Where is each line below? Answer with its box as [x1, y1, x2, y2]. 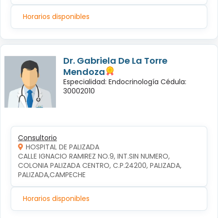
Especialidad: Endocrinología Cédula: [63, 76, 186, 87]
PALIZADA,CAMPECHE [18, 169, 86, 180]
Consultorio [18, 132, 57, 143]
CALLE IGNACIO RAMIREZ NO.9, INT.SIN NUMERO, [18, 151, 172, 161]
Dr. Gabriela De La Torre [63, 54, 167, 67]
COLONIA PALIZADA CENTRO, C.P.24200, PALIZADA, [18, 160, 183, 170]
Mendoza [63, 65, 105, 78]
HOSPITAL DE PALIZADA [26, 142, 99, 152]
